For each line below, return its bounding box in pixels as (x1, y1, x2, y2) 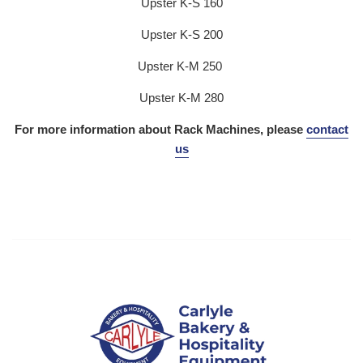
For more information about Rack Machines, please (15, 122, 306, 136)
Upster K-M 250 (138, 58, 225, 73)
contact (306, 122, 348, 136)
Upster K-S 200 (140, 27, 223, 41)
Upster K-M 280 (139, 90, 224, 105)
